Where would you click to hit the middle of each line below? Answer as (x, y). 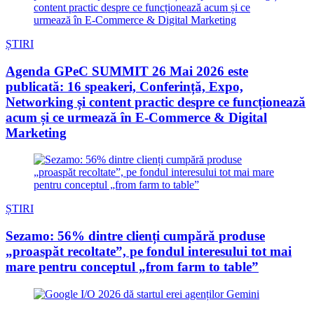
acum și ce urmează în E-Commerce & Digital (136, 117)
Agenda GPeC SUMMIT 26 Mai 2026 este (127, 71)
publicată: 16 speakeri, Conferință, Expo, (124, 86)
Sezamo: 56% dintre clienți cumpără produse (135, 236)
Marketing (36, 132)
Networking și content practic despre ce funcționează (156, 102)
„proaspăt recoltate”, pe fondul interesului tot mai (149, 252)
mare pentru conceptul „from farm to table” (132, 267)
